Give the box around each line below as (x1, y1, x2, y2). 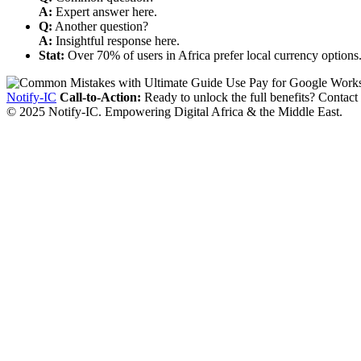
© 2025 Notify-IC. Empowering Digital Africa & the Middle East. (6, 104, 342, 118)
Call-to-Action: (60, 89, 141, 104)
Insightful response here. (52, 33, 180, 48)
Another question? (52, 19, 148, 33)
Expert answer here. (52, 4, 157, 19)
